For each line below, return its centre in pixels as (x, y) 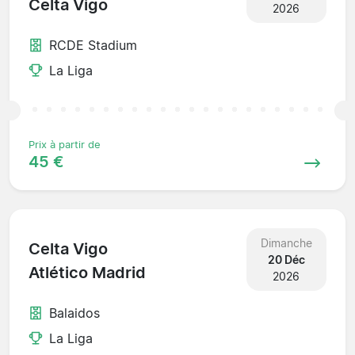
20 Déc (286, 259)
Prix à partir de (65, 144)
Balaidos (74, 313)
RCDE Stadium (93, 45)
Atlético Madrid (87, 273)
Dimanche (286, 242)
